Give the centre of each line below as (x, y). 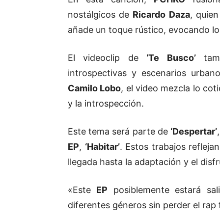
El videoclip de (107, 58)
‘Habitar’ (102, 147)
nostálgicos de (100, 15)
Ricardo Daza (161, 15)
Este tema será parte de (119, 132)
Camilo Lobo (95, 88)
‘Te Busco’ (171, 58)
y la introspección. (106, 104)
